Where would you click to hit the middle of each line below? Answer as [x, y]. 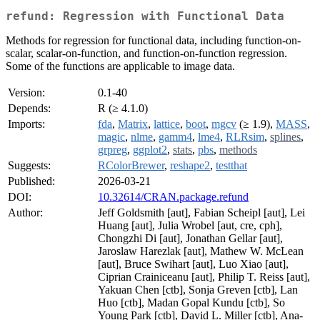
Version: [26, 93]
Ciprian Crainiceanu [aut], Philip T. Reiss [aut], [204, 277]
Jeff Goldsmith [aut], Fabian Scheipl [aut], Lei [201, 213]
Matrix [133, 124]
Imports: [26, 124]
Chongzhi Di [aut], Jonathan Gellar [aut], [190, 239]
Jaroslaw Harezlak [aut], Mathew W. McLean [201, 251]
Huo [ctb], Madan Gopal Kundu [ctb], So [191, 303]
